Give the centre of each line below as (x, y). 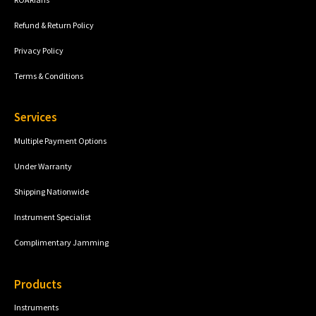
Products (38, 284)
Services (36, 117)
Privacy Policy (39, 50)
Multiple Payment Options (60, 140)
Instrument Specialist (53, 217)
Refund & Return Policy (54, 25)
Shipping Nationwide (51, 191)
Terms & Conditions (49, 75)
